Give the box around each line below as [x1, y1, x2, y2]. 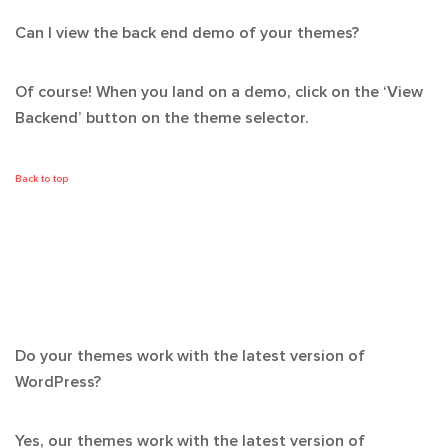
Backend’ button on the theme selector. [15, 110, 309, 126]
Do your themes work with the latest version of [15, 348, 365, 364]
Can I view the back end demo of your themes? [15, 25, 359, 41]
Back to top [15, 174, 68, 184]
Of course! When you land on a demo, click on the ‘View [15, 84, 423, 100]
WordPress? [15, 374, 101, 390]
